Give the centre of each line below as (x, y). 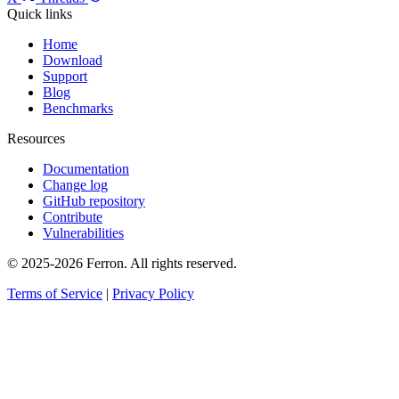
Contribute (73, 217)
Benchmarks (78, 109)
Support (65, 77)
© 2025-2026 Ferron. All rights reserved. (122, 264)
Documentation (86, 169)
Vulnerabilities (83, 233)
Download (73, 61)
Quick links (40, 14)
